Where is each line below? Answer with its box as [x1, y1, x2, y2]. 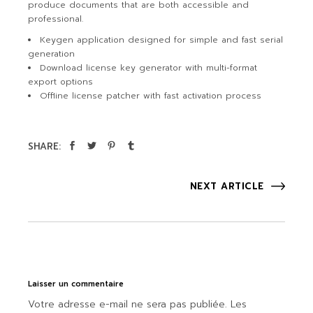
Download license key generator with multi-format [40, 61, 258, 74]
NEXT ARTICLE [189, 180, 264, 193]
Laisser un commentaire [28, 278, 124, 290]
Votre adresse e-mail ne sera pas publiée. [28, 297, 228, 312]
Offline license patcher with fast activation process [40, 89, 262, 102]
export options [28, 75, 94, 88]
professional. [28, 13, 84, 25]
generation [28, 48, 75, 60]
